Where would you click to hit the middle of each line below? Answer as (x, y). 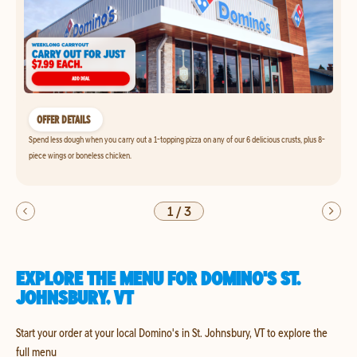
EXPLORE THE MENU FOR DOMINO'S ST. (158, 278)
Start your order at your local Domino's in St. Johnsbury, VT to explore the (172, 332)
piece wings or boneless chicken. (80, 155)
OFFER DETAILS (63, 120)
